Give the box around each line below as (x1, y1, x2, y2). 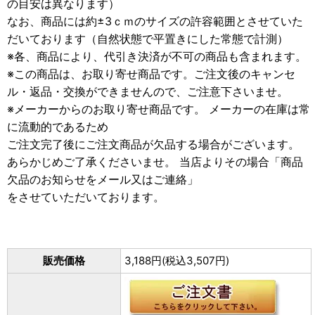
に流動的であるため (7, 120, 108, 134)
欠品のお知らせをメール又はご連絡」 (7, 172, 198, 186)
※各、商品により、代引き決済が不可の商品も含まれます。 (7, 49, 307, 63)
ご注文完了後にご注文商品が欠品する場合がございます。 (7, 137, 300, 151)
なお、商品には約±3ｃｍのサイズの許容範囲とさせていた (7, 14, 303, 28)
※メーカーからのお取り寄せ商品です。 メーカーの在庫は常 (7, 102, 310, 116)
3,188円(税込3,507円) (124, 254, 229, 267)
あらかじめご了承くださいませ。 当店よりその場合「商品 (7, 155, 303, 169)
